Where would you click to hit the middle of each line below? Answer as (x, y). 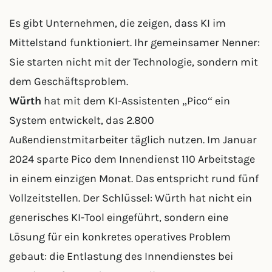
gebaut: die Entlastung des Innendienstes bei (121, 256)
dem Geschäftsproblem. (69, 81)
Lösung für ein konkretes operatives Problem (120, 237)
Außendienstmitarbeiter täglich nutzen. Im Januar (133, 140)
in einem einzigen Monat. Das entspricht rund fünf (134, 178)
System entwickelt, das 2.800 (82, 120)
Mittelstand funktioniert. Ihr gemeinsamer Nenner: (134, 42)
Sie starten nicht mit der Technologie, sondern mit (134, 62)
